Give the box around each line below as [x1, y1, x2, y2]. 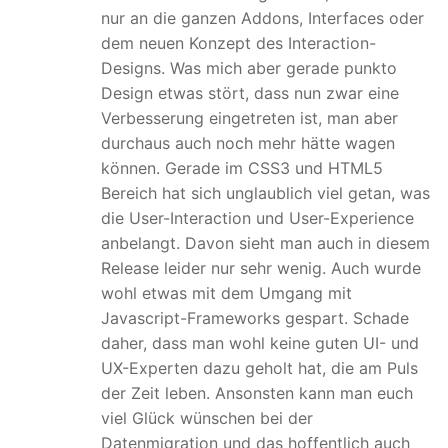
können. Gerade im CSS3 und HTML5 [101, 157, 383, 178]
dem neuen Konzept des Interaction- [101, 32, 376, 53]
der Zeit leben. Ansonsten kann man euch [101, 382, 413, 403]
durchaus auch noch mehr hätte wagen [101, 132, 395, 153]
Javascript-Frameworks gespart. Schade [101, 307, 409, 328]
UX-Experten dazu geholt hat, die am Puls [101, 357, 418, 378]
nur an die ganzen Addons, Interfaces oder [101, 7, 424, 28]
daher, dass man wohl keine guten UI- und [101, 332, 419, 353]
